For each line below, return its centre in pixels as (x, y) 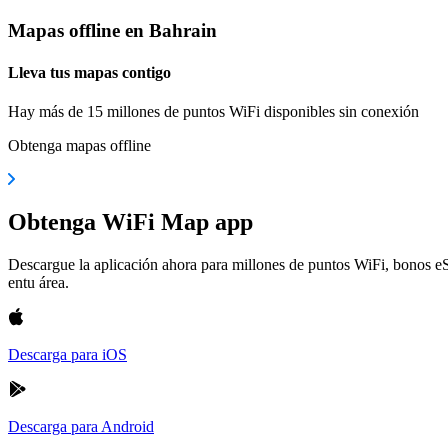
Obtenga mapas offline (79, 145)
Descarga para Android (81, 426)
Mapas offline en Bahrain (112, 31)
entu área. (38, 282)
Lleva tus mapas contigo (89, 72)
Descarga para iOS (67, 354)
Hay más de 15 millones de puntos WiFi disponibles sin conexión (213, 111)
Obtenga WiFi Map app (130, 221)
